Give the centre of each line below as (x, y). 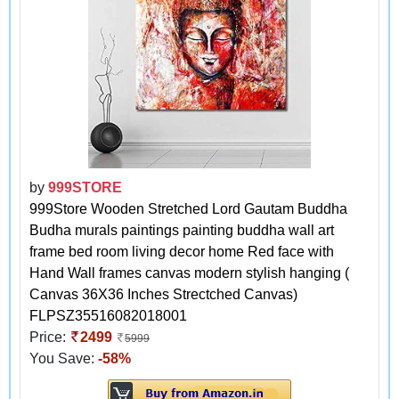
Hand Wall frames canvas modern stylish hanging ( (189, 273)
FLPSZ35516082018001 (108, 315)
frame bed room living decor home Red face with (182, 251)
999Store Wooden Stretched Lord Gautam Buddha (188, 208)
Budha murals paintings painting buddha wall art (182, 230)
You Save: (64, 358)
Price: (49, 337)
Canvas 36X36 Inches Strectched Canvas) (163, 294)
